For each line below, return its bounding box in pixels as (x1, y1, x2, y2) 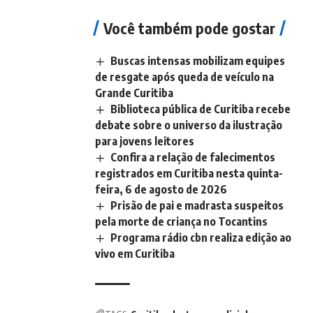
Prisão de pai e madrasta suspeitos (110, 198, 284, 213)
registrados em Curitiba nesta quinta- (95, 166, 283, 181)
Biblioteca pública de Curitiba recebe (110, 101, 291, 116)
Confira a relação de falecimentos (110, 150, 276, 165)
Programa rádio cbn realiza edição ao (110, 231, 292, 245)
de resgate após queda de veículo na (95, 69, 274, 84)
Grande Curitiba (95, 85, 173, 100)
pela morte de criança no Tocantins (95, 214, 268, 229)
